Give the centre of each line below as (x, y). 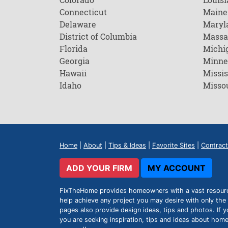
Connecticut (83, 12)
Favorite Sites (174, 145)
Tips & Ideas (127, 145)
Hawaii (73, 73)
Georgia (75, 61)
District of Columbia (98, 36)
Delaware (78, 24)
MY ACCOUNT (177, 168)
